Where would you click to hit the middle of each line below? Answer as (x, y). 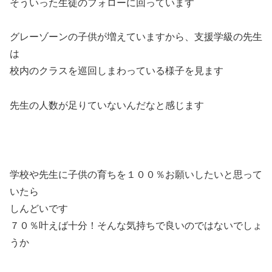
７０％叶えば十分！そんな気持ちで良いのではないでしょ (136, 225)
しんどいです (39, 208)
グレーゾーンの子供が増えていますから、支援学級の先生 (136, 37)
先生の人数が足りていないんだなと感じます (107, 106)
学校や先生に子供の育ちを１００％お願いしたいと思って (136, 174)
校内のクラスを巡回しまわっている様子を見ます (117, 71)
